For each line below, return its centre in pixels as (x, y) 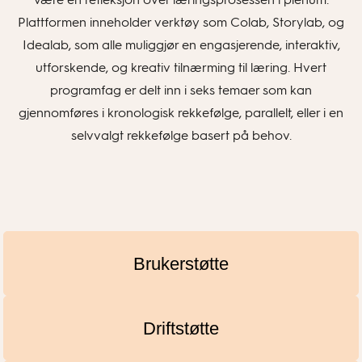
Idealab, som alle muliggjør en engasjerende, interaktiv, (181, 45)
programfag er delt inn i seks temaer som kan (181, 90)
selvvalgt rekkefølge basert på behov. (181, 135)
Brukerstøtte (181, 263)
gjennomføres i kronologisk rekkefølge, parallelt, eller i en (181, 113)
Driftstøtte (181, 328)
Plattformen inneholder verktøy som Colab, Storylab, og (181, 22)
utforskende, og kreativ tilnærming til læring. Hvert (181, 67)
